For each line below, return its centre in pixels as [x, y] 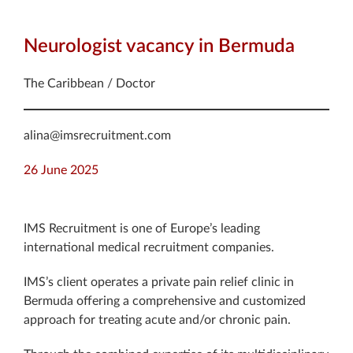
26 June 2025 [61, 170]
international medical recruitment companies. [149, 247]
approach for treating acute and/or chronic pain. [157, 320]
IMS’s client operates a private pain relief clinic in [159, 282]
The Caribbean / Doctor [89, 84]
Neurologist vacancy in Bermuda [159, 46]
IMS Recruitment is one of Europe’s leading [142, 229]
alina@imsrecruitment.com [97, 136]
